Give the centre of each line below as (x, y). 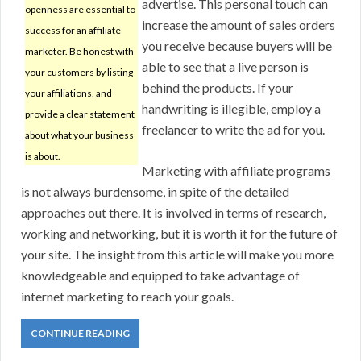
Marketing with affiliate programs (236, 171)
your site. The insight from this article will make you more (177, 255)
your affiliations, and (68, 93)
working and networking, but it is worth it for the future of (179, 234)
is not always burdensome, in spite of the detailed (155, 192)
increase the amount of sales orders (239, 25)
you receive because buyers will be (237, 46)
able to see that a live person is (225, 67)
